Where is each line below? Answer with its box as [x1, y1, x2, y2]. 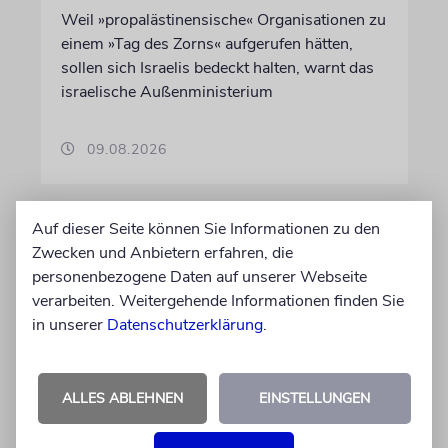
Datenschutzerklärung [107, 314, 263, 336]
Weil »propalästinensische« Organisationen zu [60, 9, 386, 31]
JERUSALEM [60, 418, 148, 435]
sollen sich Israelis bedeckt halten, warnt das [60, 57, 374, 79]
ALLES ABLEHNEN [61, 389, 183, 408]
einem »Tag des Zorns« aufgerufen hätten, [60, 33, 353, 55]
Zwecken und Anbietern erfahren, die [32, 242, 293, 264]
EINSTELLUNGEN [259, 389, 370, 408]
